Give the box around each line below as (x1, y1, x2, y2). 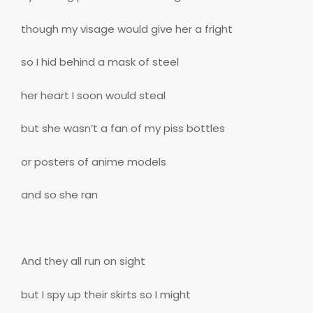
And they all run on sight (21, 254, 145, 269)
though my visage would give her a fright (21, 21, 233, 36)
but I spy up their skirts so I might (21, 286, 191, 302)
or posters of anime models (21, 154, 166, 169)
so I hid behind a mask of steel (21, 54, 179, 70)
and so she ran (21, 187, 98, 203)
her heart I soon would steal (21, 87, 166, 103)
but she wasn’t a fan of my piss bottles (21, 121, 225, 136)
